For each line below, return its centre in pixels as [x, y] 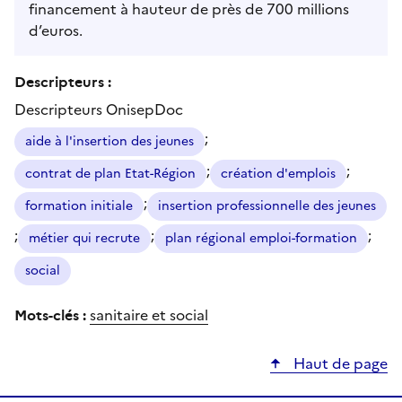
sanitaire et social [149, 315]
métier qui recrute [84, 238]
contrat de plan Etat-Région [110, 173]
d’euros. [56, 30]
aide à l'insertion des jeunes [109, 141]
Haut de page [339, 363]
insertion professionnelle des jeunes [267, 205]
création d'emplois [278, 173]
